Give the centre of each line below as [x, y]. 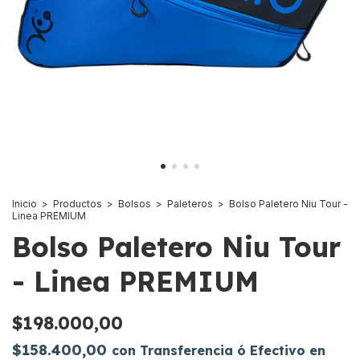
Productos [78, 204]
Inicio [25, 204]
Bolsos [135, 204]
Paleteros [190, 204]
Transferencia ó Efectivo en [233, 350]
